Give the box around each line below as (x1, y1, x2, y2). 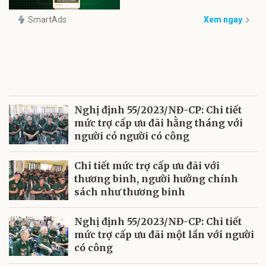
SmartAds (28, 15, 66, 25)
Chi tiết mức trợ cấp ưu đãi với (74, 159, 220, 172)
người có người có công (74, 129, 189, 142)
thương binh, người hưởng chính (74, 172, 238, 185)
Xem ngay (204, 15, 242, 25)
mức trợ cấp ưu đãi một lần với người (74, 228, 254, 240)
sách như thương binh (74, 185, 185, 198)
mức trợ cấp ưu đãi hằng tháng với (74, 116, 243, 129)
